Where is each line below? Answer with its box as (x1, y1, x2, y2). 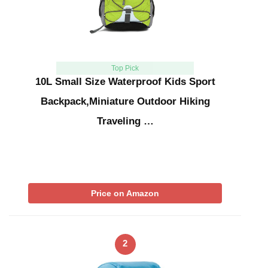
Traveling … (96, 115, 154, 127)
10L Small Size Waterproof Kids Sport (35, 76, 215, 88)
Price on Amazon (91, 188, 159, 199)
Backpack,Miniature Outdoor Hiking (40, 96, 210, 108)
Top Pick (111, 64, 139, 73)
